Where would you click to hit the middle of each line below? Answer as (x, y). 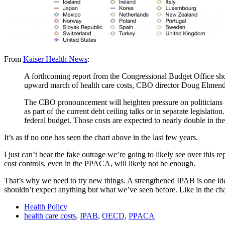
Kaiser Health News (55, 59)
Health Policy (46, 206)
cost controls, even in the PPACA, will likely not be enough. (100, 163)
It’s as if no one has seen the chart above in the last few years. (101, 137)
